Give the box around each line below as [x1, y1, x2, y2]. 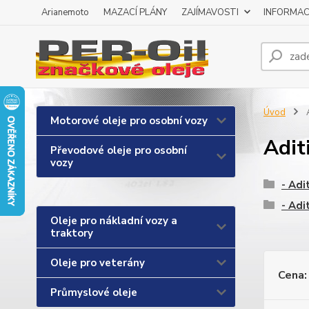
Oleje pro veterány [50, 256, 145, 270]
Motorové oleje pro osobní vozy [50, 114, 208, 128]
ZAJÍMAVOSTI [181, 6, 239, 19]
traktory [50, 226, 93, 240]
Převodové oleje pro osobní [50, 143, 187, 157]
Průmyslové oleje [50, 286, 137, 299]
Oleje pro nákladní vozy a [50, 214, 177, 228]
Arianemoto [41, 6, 89, 19]
